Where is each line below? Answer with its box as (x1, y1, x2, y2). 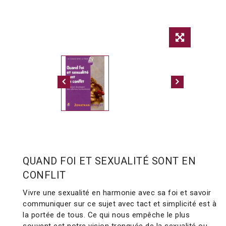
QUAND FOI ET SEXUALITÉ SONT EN (23, 155, 196, 167)
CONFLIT (23, 169, 66, 182)
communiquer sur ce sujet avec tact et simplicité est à (23, 199, 216, 209)
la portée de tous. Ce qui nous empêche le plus (23, 210, 190, 220)
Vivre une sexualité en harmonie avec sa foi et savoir (23, 188, 211, 198)
